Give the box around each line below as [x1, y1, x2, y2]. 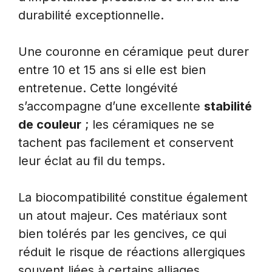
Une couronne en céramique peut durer [18, 44, 249, 59]
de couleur [18, 117, 81, 132]
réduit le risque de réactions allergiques [18, 244, 245, 259]
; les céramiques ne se [81, 117, 214, 132]
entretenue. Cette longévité [18, 80, 178, 95]
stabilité [204, 98, 252, 114]
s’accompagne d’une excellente [18, 98, 204, 114]
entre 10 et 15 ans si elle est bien [18, 62, 206, 77]
